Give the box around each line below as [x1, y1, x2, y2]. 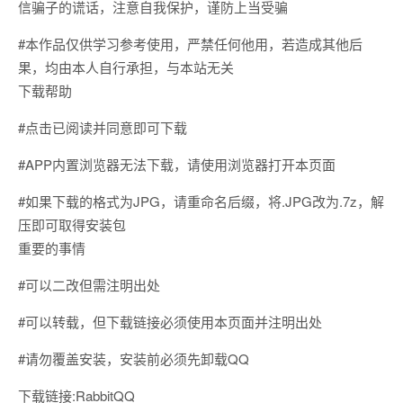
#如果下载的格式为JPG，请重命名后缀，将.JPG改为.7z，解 [18, 191, 384, 210]
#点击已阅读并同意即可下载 [18, 117, 187, 137]
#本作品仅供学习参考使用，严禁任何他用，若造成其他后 [18, 33, 363, 53]
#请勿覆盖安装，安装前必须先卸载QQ [18, 348, 249, 368]
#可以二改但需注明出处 [18, 274, 160, 294]
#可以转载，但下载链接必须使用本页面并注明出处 [18, 311, 322, 331]
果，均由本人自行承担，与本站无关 [18, 57, 234, 76]
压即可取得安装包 [18, 214, 126, 234]
